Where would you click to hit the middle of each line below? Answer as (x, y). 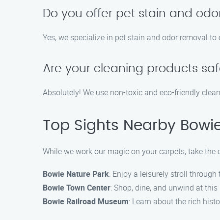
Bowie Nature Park (76, 174)
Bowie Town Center (77, 188)
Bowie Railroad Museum (86, 201)
